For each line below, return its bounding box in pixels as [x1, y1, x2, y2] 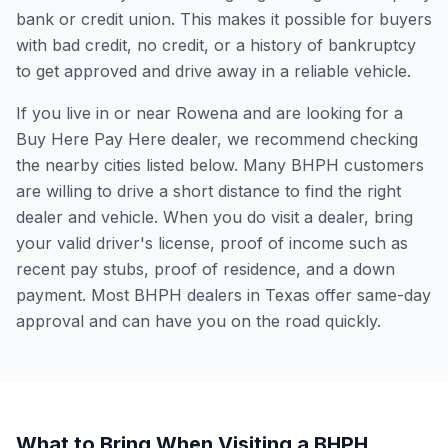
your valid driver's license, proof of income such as [16, 233, 408, 253]
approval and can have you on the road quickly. [16, 311, 381, 331]
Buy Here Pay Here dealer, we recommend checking [16, 129, 418, 149]
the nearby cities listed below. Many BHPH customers [16, 155, 424, 175]
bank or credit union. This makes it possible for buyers [16, 9, 432, 29]
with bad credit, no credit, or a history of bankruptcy [16, 35, 416, 55]
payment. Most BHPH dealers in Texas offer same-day [16, 285, 431, 305]
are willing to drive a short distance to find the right [16, 181, 401, 201]
